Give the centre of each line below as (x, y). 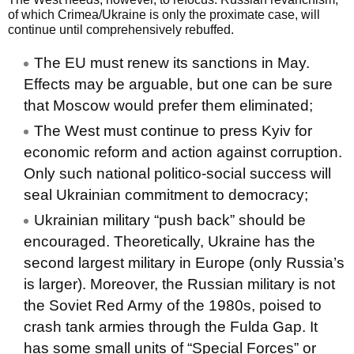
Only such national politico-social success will (177, 173)
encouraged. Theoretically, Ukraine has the (169, 241)
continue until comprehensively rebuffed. (121, 30)
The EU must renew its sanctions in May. (172, 63)
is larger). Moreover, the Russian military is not (179, 284)
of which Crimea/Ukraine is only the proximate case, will (164, 15)
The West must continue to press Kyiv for (173, 131)
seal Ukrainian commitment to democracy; (166, 195)
